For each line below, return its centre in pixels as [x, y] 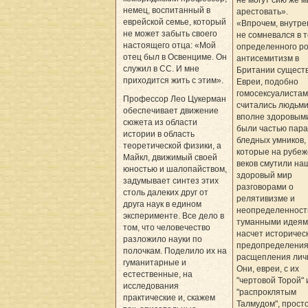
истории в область [159, 134]
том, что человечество [167, 228]
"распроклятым [266, 293]
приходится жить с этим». [173, 81]
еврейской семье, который [175, 22]
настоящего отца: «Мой [169, 46]
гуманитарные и [155, 263]
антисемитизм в [267, 59]
